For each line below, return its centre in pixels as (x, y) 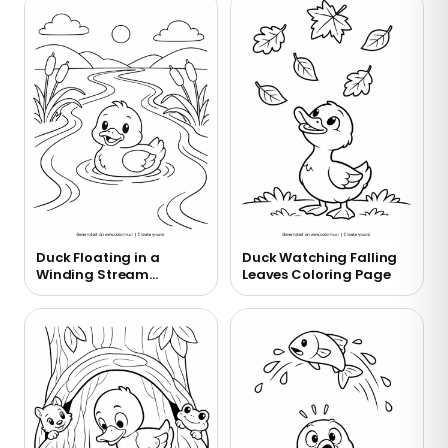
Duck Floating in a (98, 258)
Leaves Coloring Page (316, 275)
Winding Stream (93, 275)
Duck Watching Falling (320, 258)
